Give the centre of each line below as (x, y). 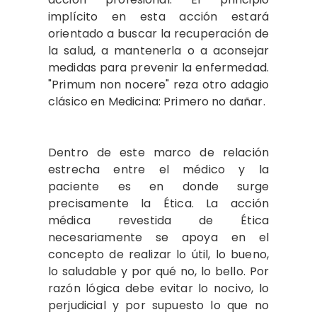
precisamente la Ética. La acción (158, 203)
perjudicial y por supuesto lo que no (158, 305)
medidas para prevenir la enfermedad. (158, 68)
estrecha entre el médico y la (158, 169)
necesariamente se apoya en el (158, 237)
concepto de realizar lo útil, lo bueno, (158, 254)
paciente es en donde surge (158, 186)
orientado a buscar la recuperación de (158, 34)
